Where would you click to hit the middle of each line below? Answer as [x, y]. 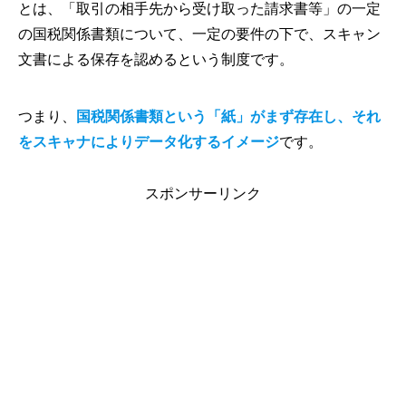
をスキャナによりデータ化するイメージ [149, 142]
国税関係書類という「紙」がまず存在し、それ [228, 117]
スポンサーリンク [203, 194]
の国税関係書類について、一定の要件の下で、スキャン [199, 34]
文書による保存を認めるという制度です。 [156, 60]
